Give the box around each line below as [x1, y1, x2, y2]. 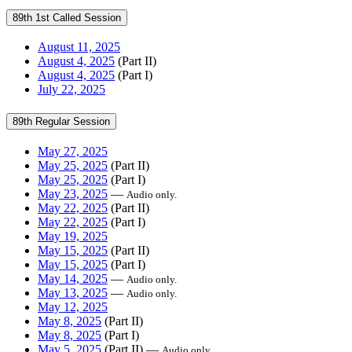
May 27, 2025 [38, 144, 108, 158]
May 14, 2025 [38, 271, 108, 285]
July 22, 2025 [38, 82, 105, 97]
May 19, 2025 [38, 229, 108, 243]
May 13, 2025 [38, 285, 108, 299]
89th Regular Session [13, 115, 110, 128]
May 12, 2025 [38, 299, 108, 313]
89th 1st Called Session [13, 11, 121, 24]
